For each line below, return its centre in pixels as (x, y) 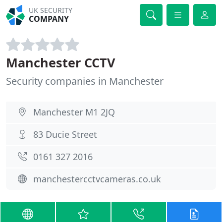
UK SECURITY (51, 10)
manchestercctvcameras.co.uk (97, 179)
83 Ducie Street (65, 134)
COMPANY (49, 19)
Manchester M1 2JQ (74, 112)
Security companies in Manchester (85, 81)
